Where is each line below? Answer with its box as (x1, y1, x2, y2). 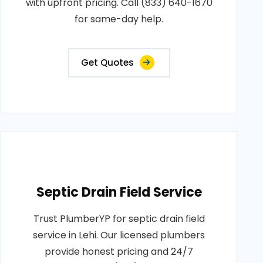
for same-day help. (75, 12, 164, 26)
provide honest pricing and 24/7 (45, 245, 194, 258)
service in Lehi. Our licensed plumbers (33, 228, 205, 242)
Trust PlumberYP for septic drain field (33, 212, 205, 225)
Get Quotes (80, 56, 134, 69)
